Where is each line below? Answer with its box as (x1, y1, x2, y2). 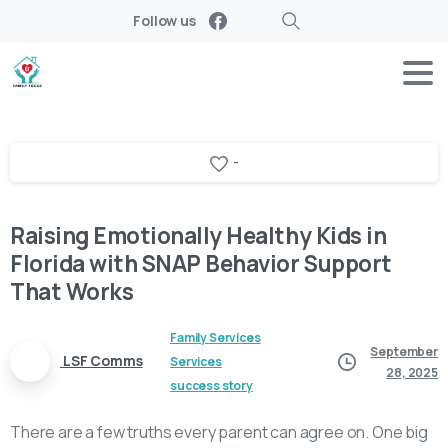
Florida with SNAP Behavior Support (10, 247, 392, 279)
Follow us (133, 11, 196, 30)
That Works (10, 275, 134, 307)
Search (280, 22, 326, 42)
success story (170, 376, 253, 394)
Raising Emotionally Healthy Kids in (10, 219, 387, 251)
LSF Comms (62, 351, 143, 371)
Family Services (170, 328, 261, 346)
